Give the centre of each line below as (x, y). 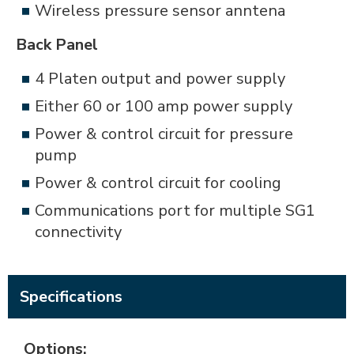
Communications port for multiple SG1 (175, 211)
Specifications (71, 296)
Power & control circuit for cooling (158, 183)
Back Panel (57, 45)
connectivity (78, 232)
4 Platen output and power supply (160, 79)
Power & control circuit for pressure (164, 134)
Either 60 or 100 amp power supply (164, 106)
